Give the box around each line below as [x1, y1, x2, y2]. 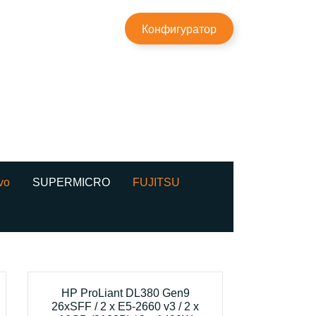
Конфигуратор [142, 23, 217, 35]
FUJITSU [133, 176, 180, 188]
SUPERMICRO [32, 176, 110, 188]
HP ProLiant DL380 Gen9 [61, 287, 190, 299]
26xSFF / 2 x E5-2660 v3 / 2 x [51, 300, 200, 312]
